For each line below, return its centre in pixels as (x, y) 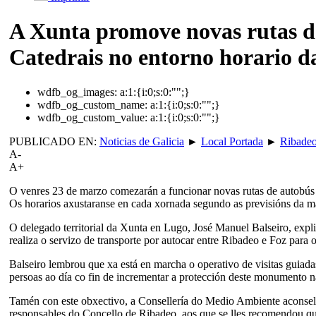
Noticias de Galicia (142, 141)
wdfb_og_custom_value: (92, 117)
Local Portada (232, 141)
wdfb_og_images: (77, 92)
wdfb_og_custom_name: (92, 104)
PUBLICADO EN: (54, 141)
